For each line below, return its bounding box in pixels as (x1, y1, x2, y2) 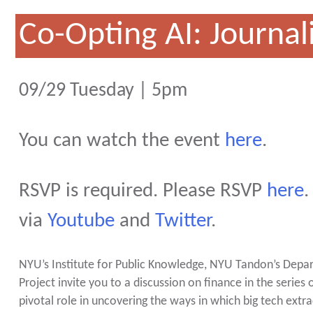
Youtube (47, 210, 119, 231)
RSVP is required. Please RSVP (18, 180, 267, 201)
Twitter (154, 210, 211, 231)
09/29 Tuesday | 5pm (18, 80, 187, 101)
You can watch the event (18, 130, 220, 151)
